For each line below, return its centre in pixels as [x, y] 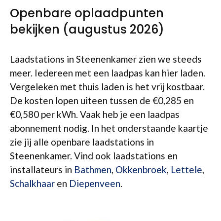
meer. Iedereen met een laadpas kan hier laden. [108, 73]
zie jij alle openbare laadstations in [82, 142]
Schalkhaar [32, 183]
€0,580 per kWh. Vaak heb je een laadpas [95, 114]
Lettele [186, 169]
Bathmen [93, 169]
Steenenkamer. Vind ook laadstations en [94, 156]
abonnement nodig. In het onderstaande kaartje [109, 128]
